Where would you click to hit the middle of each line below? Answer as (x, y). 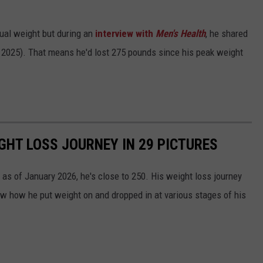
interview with (125, 34)
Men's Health (181, 34)
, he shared (227, 34)
